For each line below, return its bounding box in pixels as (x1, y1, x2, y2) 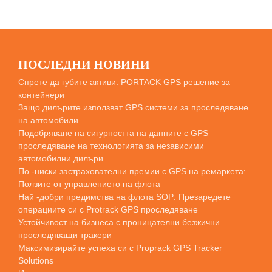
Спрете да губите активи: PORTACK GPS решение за (18, 76, 230, 87)
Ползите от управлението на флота (18, 178, 160, 189)
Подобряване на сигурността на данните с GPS (18, 127, 208, 138)
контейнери (18, 89, 64, 100)
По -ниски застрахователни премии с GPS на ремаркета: (18, 166, 246, 176)
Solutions (18, 255, 53, 265)
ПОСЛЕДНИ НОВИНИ (18, 56, 150, 72)
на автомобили (18, 115, 78, 125)
